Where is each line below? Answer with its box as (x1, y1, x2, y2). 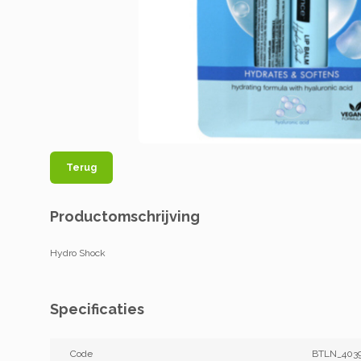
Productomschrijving (50, 208, 200, 225)
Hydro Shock (50, 247, 106, 259)
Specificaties (50, 301, 144, 317)
